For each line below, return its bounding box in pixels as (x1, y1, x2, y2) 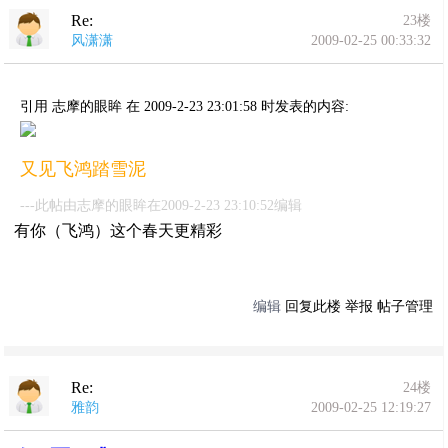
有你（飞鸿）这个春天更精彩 (14, 222, 223, 239)
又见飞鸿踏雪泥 (20, 159, 147, 179)
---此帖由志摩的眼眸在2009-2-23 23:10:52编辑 (20, 198, 303, 213)
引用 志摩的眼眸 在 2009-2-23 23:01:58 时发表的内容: (20, 99, 350, 114)
